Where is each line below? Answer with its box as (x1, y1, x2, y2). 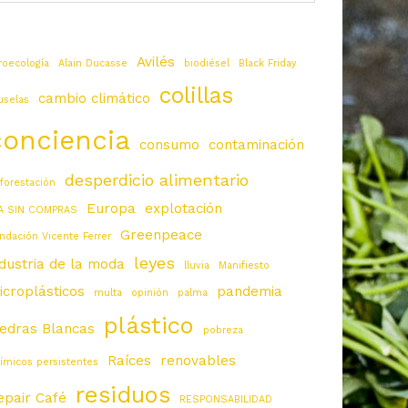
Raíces (107, 352, 151, 370)
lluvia (184, 260, 209, 272)
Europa (87, 200, 136, 218)
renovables (160, 352, 236, 370)
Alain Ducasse (58, 57, 127, 70)
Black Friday (239, 57, 297, 70)
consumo (139, 137, 199, 154)
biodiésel (184, 57, 229, 70)
